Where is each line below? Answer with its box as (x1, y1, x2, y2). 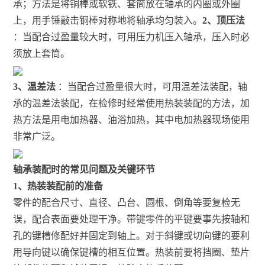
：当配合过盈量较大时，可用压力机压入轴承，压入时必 (13, 31, 250, 42)
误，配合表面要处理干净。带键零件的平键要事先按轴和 (13, 214, 250, 224)
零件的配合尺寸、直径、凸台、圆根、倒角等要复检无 (13, 197, 241, 208)
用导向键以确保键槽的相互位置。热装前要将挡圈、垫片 (13, 247, 250, 257)
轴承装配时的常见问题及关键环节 (13, 164, 156, 174)
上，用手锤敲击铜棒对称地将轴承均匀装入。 (13, 15, 203, 25)
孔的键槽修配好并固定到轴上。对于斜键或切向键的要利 (13, 230, 250, 241)
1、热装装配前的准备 (13, 180, 104, 191)
